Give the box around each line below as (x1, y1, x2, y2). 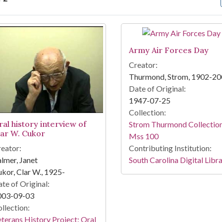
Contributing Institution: (128, 143, 212, 153)
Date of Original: (128, 84, 186, 94)
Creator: (128, 60, 158, 70)
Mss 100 (128, 131, 159, 141)
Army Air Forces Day (128, 45, 209, 55)
